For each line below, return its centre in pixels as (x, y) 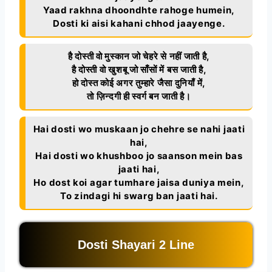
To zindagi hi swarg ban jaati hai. (139, 196)
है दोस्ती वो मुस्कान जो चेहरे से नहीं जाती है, (139, 56)
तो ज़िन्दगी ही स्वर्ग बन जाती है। (139, 97)
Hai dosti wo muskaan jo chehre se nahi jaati (139, 129)
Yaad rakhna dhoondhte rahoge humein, (139, 10)
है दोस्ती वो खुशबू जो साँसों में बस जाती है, (139, 70)
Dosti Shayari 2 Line (136, 245)
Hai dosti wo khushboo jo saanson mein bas (139, 156)
